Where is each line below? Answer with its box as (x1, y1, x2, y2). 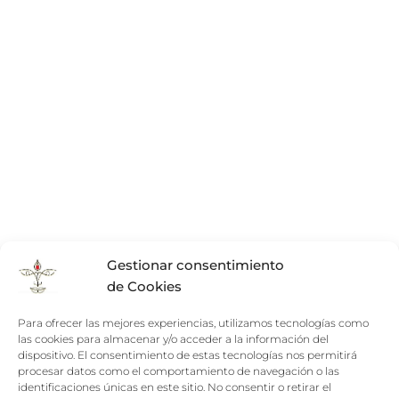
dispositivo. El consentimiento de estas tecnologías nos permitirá (18, 348, 357, 362)
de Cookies (107, 278, 182, 295)
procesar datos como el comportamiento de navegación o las (18, 364, 339, 378)
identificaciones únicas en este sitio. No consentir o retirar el (18, 380, 331, 394)
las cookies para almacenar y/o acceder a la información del (18, 332, 329, 346)
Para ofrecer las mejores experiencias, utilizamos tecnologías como (18, 316, 369, 330)
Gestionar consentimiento (107, 256, 284, 273)
